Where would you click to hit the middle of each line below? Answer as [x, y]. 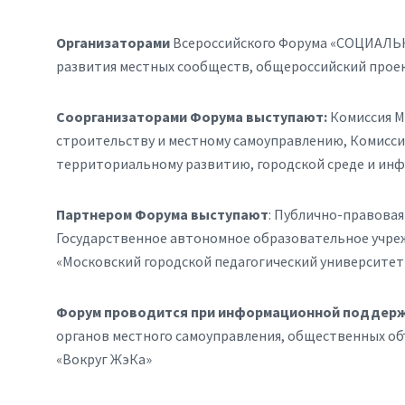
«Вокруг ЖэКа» [104, 359]
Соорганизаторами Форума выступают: [193, 117]
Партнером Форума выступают [162, 214]
